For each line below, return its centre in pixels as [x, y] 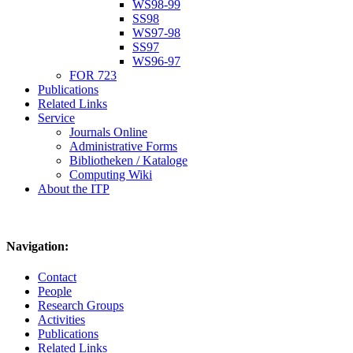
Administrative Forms [123, 146]
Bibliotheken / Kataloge [128, 160]
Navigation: [37, 246]
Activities [61, 320]
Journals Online [108, 132]
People [55, 292]
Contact [57, 277]
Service [56, 117]
